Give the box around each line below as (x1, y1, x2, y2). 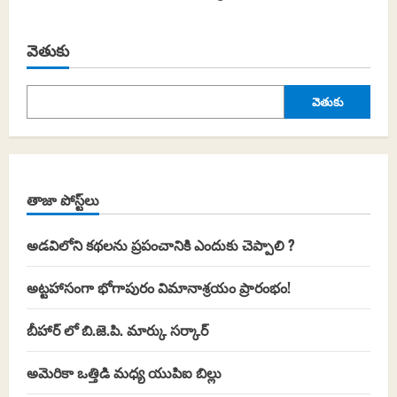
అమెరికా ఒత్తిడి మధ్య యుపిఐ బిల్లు (27, 362, 222, 384)
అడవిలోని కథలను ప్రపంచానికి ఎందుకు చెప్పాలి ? (27, 234, 295, 256)
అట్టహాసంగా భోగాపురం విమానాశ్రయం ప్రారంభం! (27, 276, 291, 299)
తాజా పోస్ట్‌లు (27, 189, 99, 211)
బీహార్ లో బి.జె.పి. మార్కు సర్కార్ (27, 319, 208, 341)
